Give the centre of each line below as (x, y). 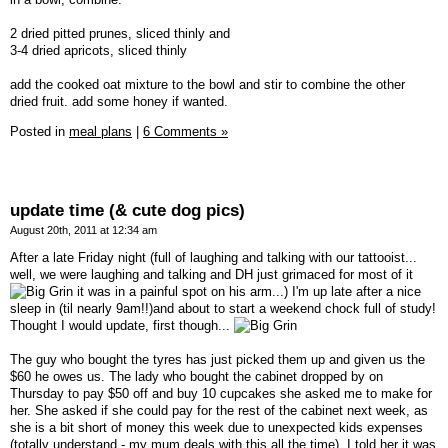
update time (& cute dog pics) (127, 210)
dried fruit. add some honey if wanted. (119, 102)
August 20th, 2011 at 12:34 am (83, 229)
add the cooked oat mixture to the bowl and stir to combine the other (207, 85)
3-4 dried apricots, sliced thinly (98, 51)
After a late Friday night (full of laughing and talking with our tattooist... (213, 257)
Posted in (39, 131)
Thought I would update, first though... (122, 325)
